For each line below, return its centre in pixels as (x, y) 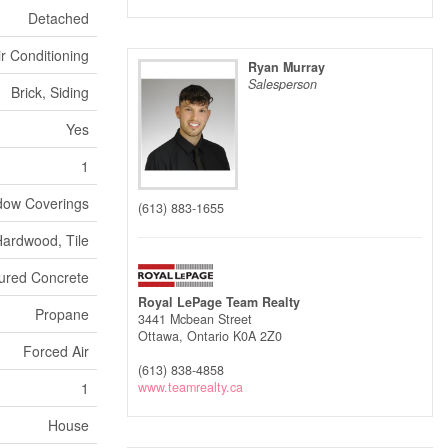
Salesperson (282, 84)
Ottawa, (162, 336)
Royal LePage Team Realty (219, 302)
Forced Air (56, 351)
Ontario (208, 336)
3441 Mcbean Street (195, 319)
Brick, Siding (50, 92)
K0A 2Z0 (257, 336)
